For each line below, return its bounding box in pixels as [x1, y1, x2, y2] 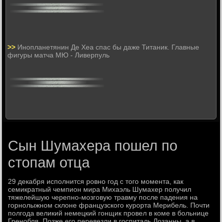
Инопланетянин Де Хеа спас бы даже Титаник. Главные [17, 43, 200, 51]
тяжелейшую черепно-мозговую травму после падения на [8, 193, 198, 201]
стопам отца [8, 154, 90, 170]
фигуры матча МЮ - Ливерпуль [7, 51, 110, 59]
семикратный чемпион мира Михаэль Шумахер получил [8, 185, 192, 193]
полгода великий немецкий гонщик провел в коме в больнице [8, 209, 209, 217]
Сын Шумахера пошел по [8, 137, 178, 154]
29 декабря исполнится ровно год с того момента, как [8, 177, 184, 185]
